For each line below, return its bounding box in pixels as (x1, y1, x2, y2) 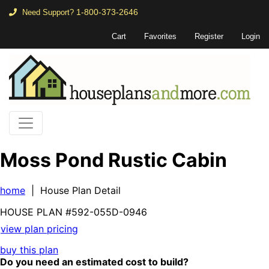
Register (195, 32, 223, 41)
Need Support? (20, 8, 76, 17)
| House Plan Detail (25, 184, 121, 197)
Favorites (144, 32, 177, 41)
